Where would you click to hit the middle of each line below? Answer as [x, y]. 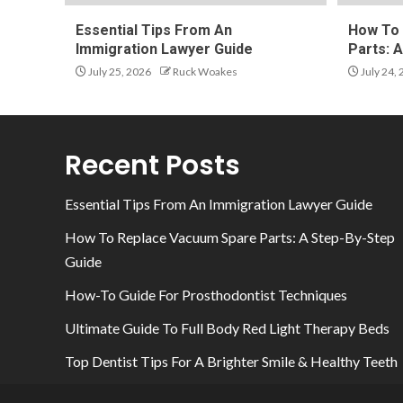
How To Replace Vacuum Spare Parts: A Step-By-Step [230, 237]
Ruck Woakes [205, 72]
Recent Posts [152, 166]
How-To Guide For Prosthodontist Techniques [206, 295]
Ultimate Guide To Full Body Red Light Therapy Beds [227, 328]
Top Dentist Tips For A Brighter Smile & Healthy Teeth [231, 361]
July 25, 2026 [119, 72]
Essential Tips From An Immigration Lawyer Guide [219, 204]
